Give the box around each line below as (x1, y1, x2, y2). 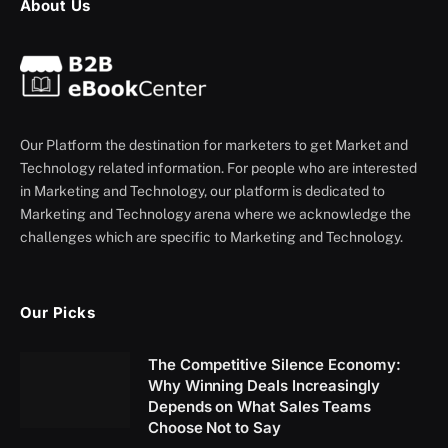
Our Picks (20, 302, 96, 322)
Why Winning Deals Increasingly (148, 375, 380, 395)
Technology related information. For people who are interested (20, 159, 417, 176)
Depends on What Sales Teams (148, 396, 371, 416)
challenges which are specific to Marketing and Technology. (20, 228, 403, 245)
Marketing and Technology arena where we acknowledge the (20, 205, 411, 222)
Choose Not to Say (148, 417, 281, 437)
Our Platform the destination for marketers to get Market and (20, 136, 408, 153)
